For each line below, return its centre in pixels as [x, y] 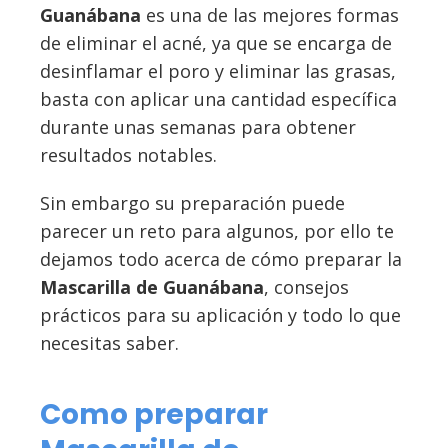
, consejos [306, 287]
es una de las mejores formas [270, 15]
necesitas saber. [109, 343]
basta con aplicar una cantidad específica [218, 99]
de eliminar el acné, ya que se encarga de [216, 43]
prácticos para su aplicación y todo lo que [220, 315]
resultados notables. [128, 155]
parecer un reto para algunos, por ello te [217, 231]
